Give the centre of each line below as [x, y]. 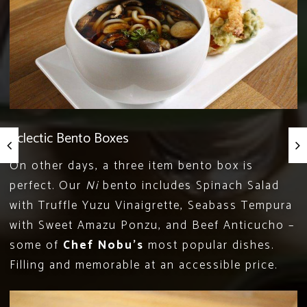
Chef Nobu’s [103, 245]
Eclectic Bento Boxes [69, 138]
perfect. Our [48, 185]
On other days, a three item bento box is [132, 165]
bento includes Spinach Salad [189, 185]
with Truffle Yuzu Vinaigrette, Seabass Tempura [151, 205]
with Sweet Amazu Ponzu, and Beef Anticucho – [152, 225]
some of [36, 245]
